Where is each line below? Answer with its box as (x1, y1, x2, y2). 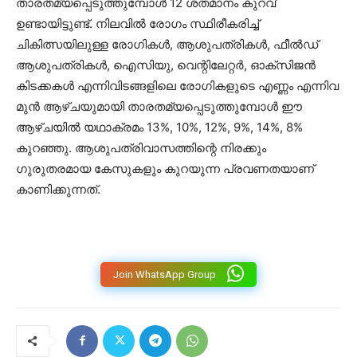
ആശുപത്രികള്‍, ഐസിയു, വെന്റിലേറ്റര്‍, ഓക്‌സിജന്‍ (16, 57, 316, 73)
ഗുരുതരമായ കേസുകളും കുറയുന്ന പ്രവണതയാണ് (16, 160, 314, 176)
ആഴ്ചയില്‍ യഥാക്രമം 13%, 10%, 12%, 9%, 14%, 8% (16, 119, 303, 135)
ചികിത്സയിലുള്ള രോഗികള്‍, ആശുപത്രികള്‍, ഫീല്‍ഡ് (16, 36, 318, 52)
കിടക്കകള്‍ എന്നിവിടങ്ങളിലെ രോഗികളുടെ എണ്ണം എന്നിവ (16, 77, 339, 93)
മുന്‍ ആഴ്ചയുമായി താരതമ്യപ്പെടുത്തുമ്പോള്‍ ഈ (16, 98, 302, 114)
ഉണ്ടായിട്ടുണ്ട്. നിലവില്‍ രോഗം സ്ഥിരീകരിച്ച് (16, 15, 259, 31)
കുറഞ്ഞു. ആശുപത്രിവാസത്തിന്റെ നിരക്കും (16, 139, 266, 155)
